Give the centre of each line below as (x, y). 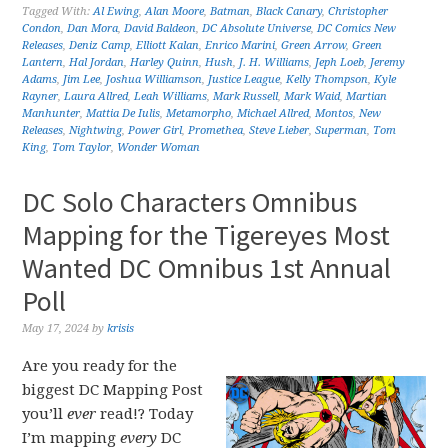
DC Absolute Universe (257, 28)
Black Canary (289, 11)
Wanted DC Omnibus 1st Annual (207, 268)
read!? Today (145, 414)
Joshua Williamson (154, 79)
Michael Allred (273, 113)
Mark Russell (246, 96)
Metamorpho (199, 113)
